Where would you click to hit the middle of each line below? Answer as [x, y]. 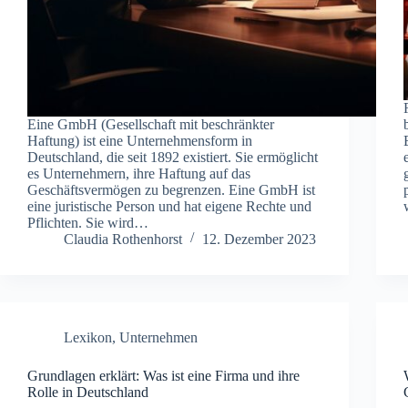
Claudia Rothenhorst [123, 239]
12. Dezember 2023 [259, 239]
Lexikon [88, 337]
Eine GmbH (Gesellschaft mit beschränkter [151, 124]
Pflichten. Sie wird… [88, 222]
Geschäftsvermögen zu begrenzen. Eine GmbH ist [171, 189]
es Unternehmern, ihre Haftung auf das [139, 173]
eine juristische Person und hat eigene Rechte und [169, 206]
